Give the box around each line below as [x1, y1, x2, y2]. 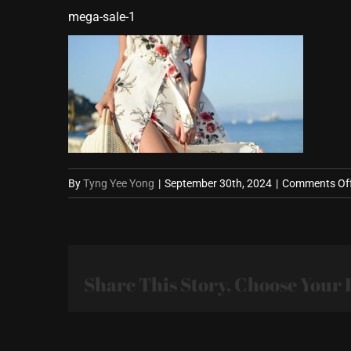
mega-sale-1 [68, 9, 136, 24]
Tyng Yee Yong [83, 177, 154, 190]
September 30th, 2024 [165, 177, 272, 190]
